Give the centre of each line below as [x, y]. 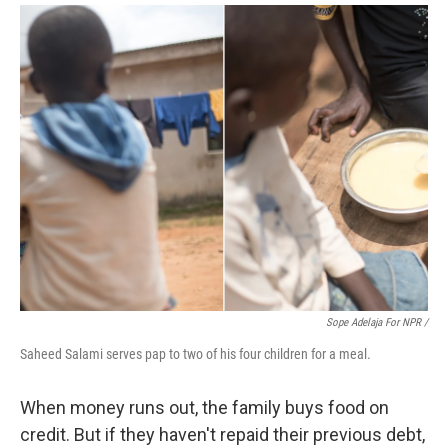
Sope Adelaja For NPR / [377, 322]
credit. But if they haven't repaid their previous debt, [222, 434]
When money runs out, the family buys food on [204, 407]
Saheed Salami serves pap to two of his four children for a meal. [195, 354]
